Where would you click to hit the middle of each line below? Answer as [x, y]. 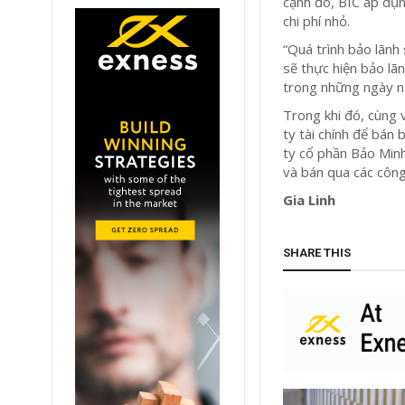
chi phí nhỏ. [319, 20]
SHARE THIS [317, 252]
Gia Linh [310, 199]
